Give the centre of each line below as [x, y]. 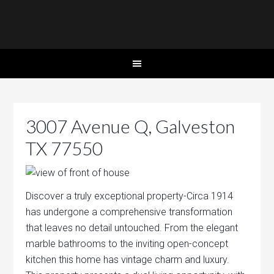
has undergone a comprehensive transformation [129, 212]
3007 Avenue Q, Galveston [131, 126]
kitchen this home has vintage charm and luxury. [128, 260]
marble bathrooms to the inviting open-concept [127, 244]
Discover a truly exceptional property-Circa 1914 [130, 196]
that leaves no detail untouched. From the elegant [132, 228]
